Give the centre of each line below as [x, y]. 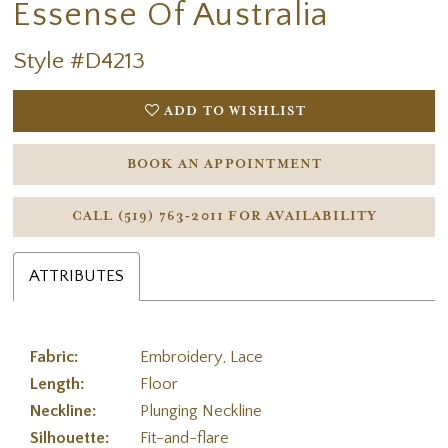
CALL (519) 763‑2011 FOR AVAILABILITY [224, 217]
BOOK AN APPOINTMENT [224, 164]
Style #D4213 [79, 61]
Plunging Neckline [201, 411]
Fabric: [55, 357]
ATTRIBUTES [77, 275]
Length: [58, 384]
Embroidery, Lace [202, 357]
